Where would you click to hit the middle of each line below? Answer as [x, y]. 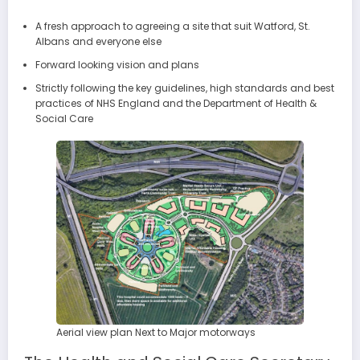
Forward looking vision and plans [117, 65]
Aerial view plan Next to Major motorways [156, 332]
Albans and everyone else [98, 42]
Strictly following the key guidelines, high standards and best [184, 88]
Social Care [64, 119]
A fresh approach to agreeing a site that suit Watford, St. [172, 27]
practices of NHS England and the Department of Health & [176, 104]
